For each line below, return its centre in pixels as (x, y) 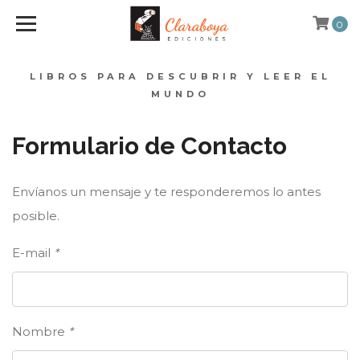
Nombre (40, 331)
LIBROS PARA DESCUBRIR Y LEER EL (180, 76)
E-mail (33, 253)
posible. (36, 216)
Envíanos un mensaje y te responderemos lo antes (166, 192)
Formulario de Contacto (149, 146)
